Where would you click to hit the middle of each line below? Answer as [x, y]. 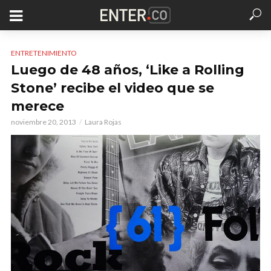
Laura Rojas [103, 122]
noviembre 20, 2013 [44, 122]
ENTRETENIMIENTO [44, 53]
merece [38, 106]
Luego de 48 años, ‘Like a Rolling [128, 70]
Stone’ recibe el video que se [113, 88]
